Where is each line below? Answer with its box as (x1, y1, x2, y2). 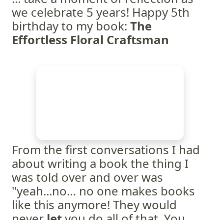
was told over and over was (12, 169, 163, 185)
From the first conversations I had (12, 141, 200, 158)
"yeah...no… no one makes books (12, 183, 195, 199)
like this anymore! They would (12, 196, 177, 213)
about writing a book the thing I (12, 155, 189, 171)
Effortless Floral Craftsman (12, 31, 169, 48)
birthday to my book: (12, 18, 130, 34)
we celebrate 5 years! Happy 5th (12, 4, 190, 20)
